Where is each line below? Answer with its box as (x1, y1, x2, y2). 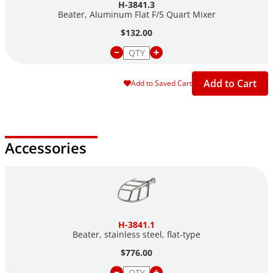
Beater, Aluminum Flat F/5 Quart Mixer (57, 8, 216, 20)
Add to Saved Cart (131, 78, 192, 89)
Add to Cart (204, 76, 257, 90)
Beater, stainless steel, (73, 228, 167, 240)
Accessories (5, 137, 87, 158)
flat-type (167, 228, 200, 240)
